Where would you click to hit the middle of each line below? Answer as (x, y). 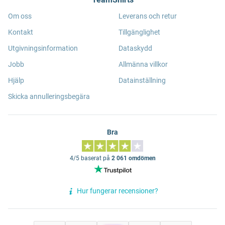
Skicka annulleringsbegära (49, 96)
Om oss (20, 16)
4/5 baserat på (90, 158)
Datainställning (142, 80)
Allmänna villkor (143, 64)
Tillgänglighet (139, 32)
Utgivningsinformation (43, 48)
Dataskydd (135, 48)
